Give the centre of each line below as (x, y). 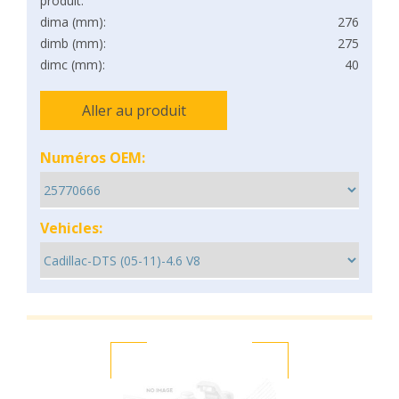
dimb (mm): (73, 43)
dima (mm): (73, 22)
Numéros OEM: (93, 158)
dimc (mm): (73, 65)
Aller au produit (134, 110)
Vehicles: (71, 228)
